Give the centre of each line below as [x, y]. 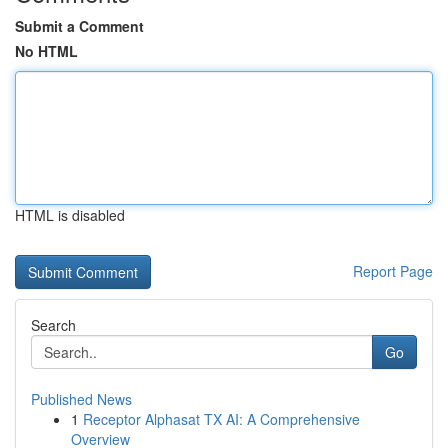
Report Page [393, 271]
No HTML [46, 51]
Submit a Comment [79, 26]
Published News [81, 399]
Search [53, 325]
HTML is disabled [70, 215]
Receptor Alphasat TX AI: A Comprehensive [221, 419]
